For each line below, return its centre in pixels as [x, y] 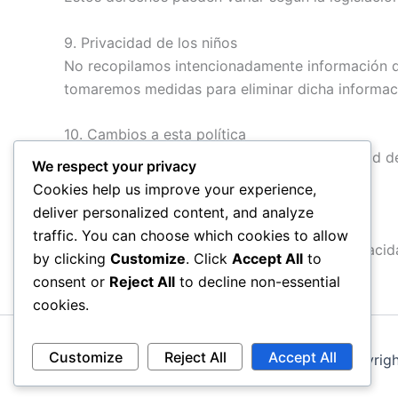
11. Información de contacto [157, 226]
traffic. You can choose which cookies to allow [191, 236]
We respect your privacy [114, 167]
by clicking [72, 259]
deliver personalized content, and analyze [173, 213]
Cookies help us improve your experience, [175, 190]
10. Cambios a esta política [155, 135]
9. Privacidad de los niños [151, 42]
